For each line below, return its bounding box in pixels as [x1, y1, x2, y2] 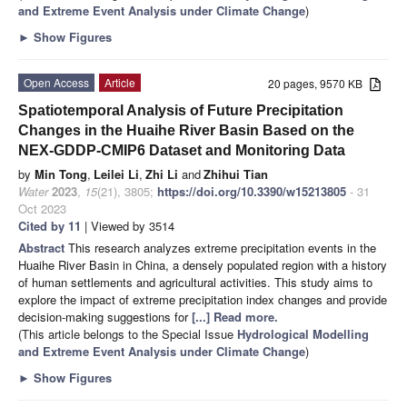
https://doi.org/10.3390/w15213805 [157, 183, 346, 201]
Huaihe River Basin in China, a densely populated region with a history [18, 256, 387, 274]
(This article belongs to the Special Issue [18, 325, 237, 343]
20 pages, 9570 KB [268, 75, 371, 92]
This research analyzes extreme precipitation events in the [68, 239, 376, 257]
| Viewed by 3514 [81, 217, 174, 235]
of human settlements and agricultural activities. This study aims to [18, 273, 372, 292]
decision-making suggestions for [18, 308, 192, 326]
